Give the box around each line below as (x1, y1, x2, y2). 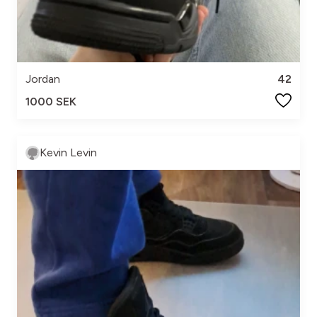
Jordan (25, 72, 60, 86)
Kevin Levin (40, 146, 97, 159)
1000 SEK (25, 95, 76, 108)
